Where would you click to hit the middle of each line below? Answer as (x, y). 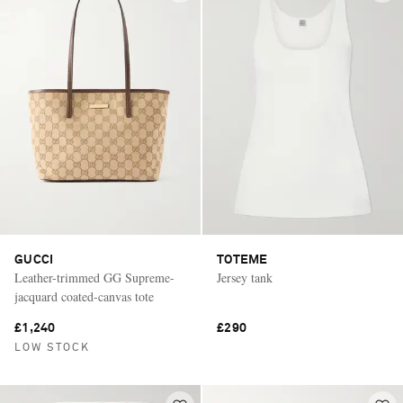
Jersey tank (245, 277)
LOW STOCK (52, 348)
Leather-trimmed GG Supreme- (94, 277)
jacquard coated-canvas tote (84, 296)
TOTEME (242, 260)
